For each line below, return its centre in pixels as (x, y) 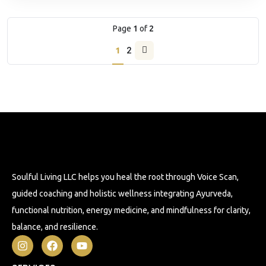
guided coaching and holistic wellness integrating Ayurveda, (122, 193)
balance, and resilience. (55, 227)
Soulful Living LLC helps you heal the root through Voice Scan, (125, 177)
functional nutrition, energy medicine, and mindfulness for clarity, (131, 210)
